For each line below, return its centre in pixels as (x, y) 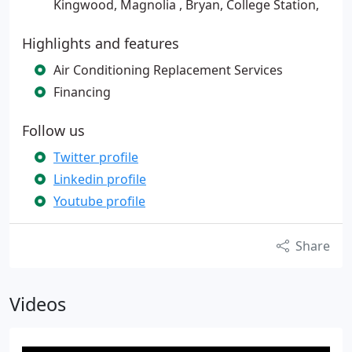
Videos (38, 304)
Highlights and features (101, 43)
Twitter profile (96, 157)
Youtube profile (99, 201)
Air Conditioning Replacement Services (168, 70)
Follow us (53, 130)
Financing (82, 92)
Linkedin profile (100, 179)
